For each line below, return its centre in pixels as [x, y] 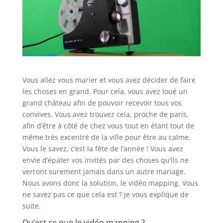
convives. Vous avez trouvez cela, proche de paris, [105, 114]
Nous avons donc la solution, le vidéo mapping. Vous [110, 183]
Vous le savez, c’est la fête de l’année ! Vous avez [103, 149]
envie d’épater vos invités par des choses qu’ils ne [105, 160]
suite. [31, 206]
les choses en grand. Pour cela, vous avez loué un [105, 92]
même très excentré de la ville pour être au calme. [106, 137]
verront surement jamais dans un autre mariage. [104, 172]
